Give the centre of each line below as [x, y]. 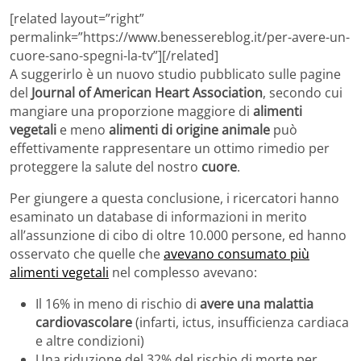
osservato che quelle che [87, 254]
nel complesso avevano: [183, 273]
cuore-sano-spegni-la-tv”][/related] [114, 56]
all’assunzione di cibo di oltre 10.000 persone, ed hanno [178, 236]
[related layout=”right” [77, 19]
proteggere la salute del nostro [106, 167]
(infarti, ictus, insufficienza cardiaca [241, 323]
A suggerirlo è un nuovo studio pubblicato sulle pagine [175, 75]
